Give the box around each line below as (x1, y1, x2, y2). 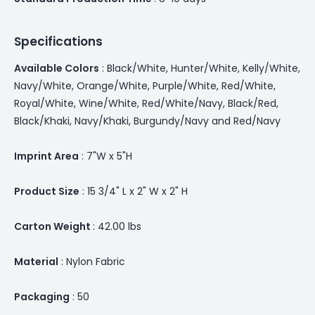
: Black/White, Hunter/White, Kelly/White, (99, 60, 300, 75)
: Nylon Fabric (58, 254, 125, 269)
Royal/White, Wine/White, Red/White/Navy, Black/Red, (14, 96, 278, 110)
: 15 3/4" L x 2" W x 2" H (79, 184, 188, 198)
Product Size (14, 184, 79, 198)
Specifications (14, 32, 103, 50)
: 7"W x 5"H (79, 148, 132, 163)
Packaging (14, 289, 70, 304)
